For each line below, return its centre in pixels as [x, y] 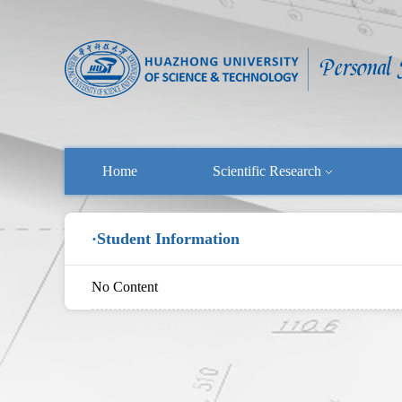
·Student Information [166, 239]
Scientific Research [267, 171]
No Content [125, 287]
